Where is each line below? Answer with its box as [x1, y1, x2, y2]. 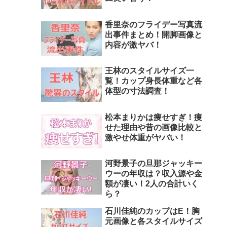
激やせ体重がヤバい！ [105, 133, 186, 142]
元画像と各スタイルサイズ [105, 216, 202, 225]
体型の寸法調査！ [105, 87, 170, 96]
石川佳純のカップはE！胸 [105, 206, 200, 215]
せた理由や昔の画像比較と [105, 123, 202, 132]
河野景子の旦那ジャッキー [105, 159, 202, 168]
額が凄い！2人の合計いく [105, 179, 199, 188]
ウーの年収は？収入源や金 [105, 169, 202, 178]
